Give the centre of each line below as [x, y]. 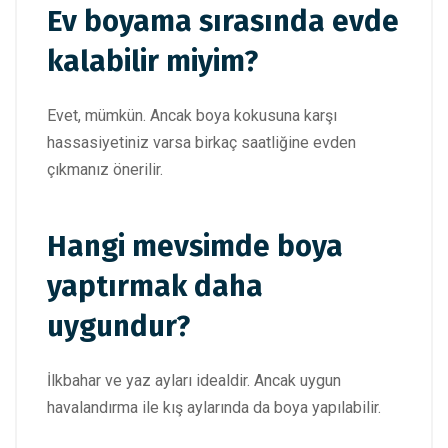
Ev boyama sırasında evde [223, 22]
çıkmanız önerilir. [105, 170]
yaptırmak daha [155, 286]
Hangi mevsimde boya [195, 246]
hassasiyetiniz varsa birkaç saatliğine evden [201, 143]
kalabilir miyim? [152, 62]
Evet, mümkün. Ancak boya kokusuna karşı [192, 116]
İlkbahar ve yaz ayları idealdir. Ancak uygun [194, 380]
